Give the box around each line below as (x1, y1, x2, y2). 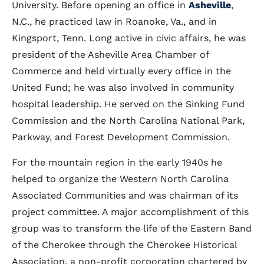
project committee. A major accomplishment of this (12, 206, 249, 217)
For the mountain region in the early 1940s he (12, 157, 222, 168)
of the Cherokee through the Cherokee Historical (12, 239, 237, 250)
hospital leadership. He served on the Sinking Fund (12, 98, 245, 110)
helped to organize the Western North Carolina (12, 173, 229, 184)
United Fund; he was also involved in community (12, 82, 234, 93)
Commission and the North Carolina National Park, (12, 115, 245, 126)
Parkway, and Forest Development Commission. (12, 131, 230, 143)
